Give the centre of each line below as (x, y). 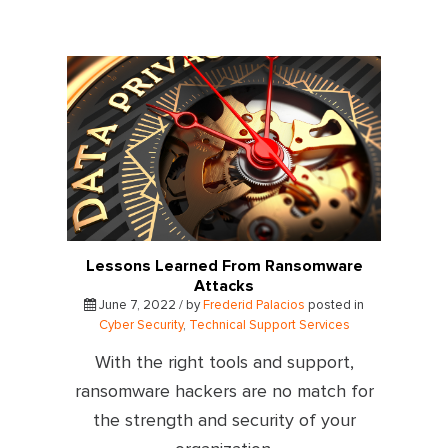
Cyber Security (140, 325)
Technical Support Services (269, 325)
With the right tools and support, (224, 362)
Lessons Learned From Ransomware (224, 265)
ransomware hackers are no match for (224, 391)
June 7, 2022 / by (149, 305)
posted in (334, 305)
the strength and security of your (224, 420)
